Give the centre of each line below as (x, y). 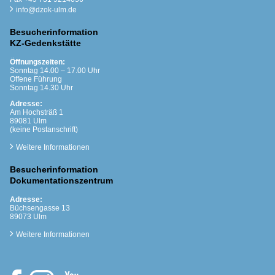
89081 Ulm (28, 121)
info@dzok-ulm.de (46, 10)
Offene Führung (36, 79)
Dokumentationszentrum (61, 181)
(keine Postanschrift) (44, 130)
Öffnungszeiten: (37, 62)
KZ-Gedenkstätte (45, 43)
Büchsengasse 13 (40, 208)
